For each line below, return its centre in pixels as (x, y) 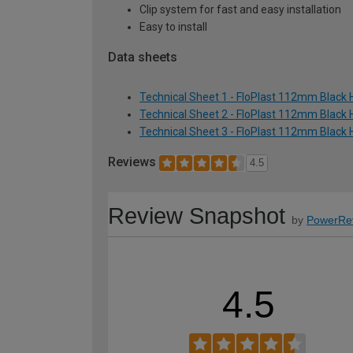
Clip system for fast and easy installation (240, 9)
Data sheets (143, 57)
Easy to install (173, 26)
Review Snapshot (197, 216)
